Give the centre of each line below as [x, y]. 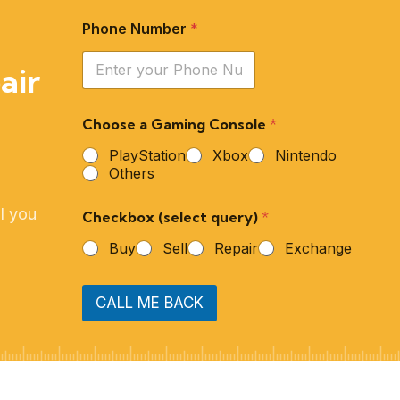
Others [132, 173]
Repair [237, 248]
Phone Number [137, 28]
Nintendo [306, 155]
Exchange [319, 248]
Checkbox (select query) [172, 217]
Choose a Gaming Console [176, 124]
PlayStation [148, 155]
